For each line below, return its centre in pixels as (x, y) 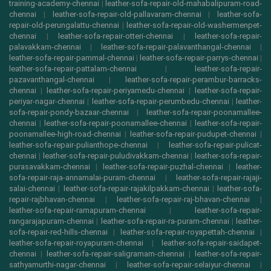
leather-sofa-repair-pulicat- (215, 145)
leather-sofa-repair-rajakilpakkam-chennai (136, 189)
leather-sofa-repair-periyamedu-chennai (116, 91)
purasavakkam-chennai (50, 167)
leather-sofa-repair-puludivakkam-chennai (116, 156)
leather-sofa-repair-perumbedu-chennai (160, 102)
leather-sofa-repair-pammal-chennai (72, 58)
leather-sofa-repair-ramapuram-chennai (77, 211)
